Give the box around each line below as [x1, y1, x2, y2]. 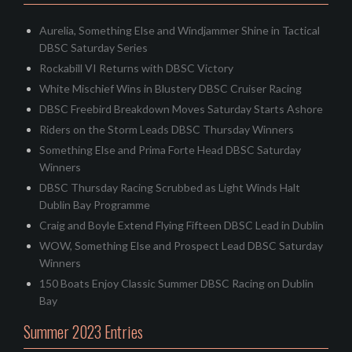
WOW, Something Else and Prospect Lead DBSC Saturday [39, 239, 323, 253]
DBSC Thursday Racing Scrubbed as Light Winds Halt [39, 181, 300, 195]
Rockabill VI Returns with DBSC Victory [39, 61, 233, 75]
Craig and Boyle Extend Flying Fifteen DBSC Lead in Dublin [39, 218, 324, 233]
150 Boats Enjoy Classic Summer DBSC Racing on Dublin [39, 277, 313, 291]
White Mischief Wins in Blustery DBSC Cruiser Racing [39, 82, 302, 96]
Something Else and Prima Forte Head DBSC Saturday [39, 143, 301, 157]
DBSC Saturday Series [39, 41, 148, 55]
